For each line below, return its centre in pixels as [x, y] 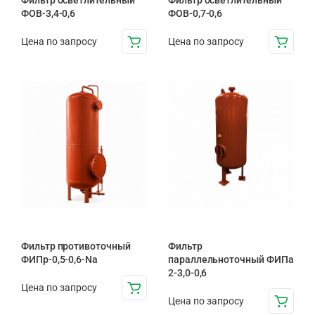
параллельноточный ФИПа [231, 260]
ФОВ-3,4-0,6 [49, 14]
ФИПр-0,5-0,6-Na [59, 260]
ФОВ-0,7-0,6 [195, 14]
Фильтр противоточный [76, 246]
